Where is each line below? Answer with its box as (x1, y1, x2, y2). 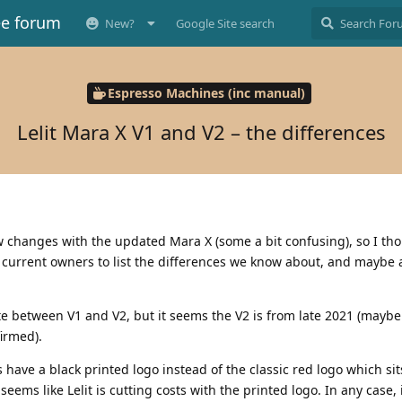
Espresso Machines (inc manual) (107, 84, 305, 102)
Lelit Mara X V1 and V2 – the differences (16, 118, 386, 145)
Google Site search (176, 15, 275, 31)
